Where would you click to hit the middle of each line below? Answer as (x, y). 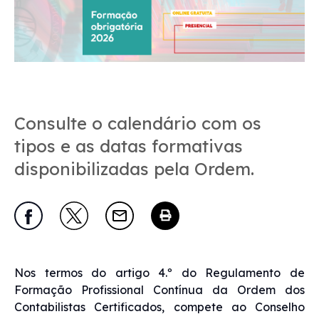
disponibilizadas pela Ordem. (134, 168)
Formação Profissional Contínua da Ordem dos (159, 289)
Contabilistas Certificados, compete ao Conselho (159, 307)
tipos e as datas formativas (129, 146)
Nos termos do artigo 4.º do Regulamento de (159, 272)
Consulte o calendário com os (138, 123)
